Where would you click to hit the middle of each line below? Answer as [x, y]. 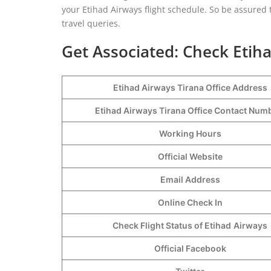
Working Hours [190, 133]
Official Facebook [190, 248]
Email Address [190, 179]
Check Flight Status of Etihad [172, 225]
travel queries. [91, 23]
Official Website [190, 156]
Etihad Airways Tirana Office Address [190, 87]
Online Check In [190, 202]
